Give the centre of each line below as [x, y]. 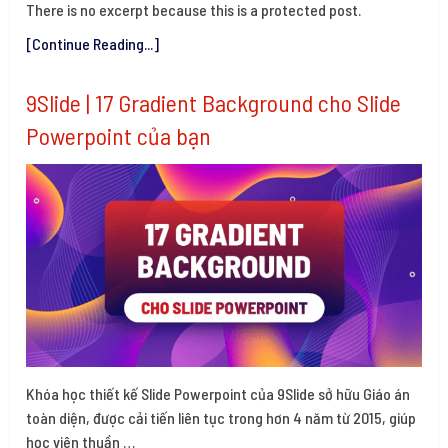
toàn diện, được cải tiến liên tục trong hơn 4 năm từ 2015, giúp [221, 418]
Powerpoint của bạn [119, 135]
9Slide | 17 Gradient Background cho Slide [214, 102]
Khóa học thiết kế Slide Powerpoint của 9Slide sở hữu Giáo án [218, 394]
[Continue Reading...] [93, 43]
